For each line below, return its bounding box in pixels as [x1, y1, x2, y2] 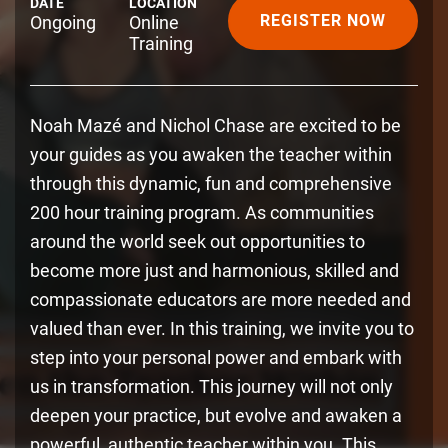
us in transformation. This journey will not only [30, 376, 393, 397]
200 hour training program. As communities [30, 202, 374, 223]
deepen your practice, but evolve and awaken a [30, 405, 402, 426]
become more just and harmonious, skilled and [30, 260, 399, 281]
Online [129, 11, 179, 33]
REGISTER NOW [260, 11, 386, 30]
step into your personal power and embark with [30, 347, 402, 368]
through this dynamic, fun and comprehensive [30, 173, 392, 194]
